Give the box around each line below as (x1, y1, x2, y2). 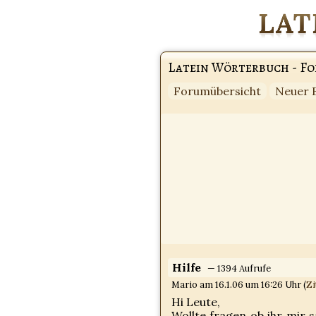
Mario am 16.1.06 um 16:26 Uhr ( (171, 279, 306, 291)
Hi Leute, (171, 295, 220, 309)
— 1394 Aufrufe (207, 262, 271, 274)
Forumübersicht (174, 84, 261, 98)
